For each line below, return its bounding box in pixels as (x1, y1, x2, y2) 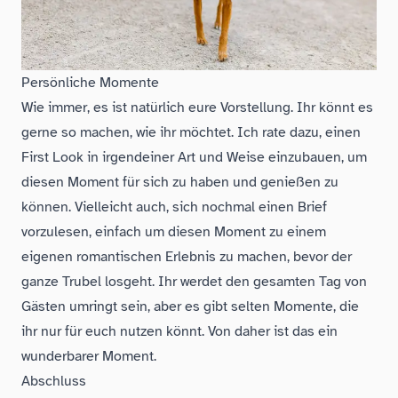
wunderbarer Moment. (21, 347, 156, 366)
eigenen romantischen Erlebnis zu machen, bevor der (21, 248, 352, 267)
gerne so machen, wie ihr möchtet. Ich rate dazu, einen (21, 123, 361, 142)
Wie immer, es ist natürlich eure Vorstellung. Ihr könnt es (21, 99, 373, 117)
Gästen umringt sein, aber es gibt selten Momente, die (21, 298, 359, 316)
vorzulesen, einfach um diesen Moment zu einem (21, 223, 326, 242)
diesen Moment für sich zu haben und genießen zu (21, 173, 338, 192)
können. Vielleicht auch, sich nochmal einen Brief (21, 198, 327, 217)
